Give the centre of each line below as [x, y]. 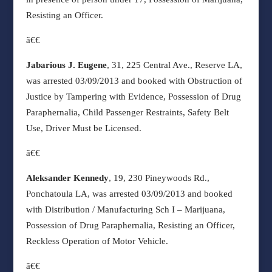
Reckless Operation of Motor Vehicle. [97, 241]
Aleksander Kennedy [67, 178]
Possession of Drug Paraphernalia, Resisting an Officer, [130, 225]
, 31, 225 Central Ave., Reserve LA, [174, 65]
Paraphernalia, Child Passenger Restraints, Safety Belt [127, 112]
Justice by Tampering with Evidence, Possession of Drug [133, 97]
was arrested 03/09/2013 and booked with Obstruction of [134, 81]
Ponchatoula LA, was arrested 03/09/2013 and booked [129, 194]
